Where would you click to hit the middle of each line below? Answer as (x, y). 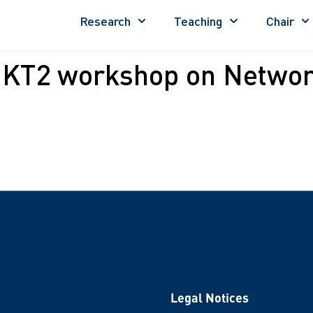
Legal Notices (210, 297)
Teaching (198, 21)
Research (105, 21)
